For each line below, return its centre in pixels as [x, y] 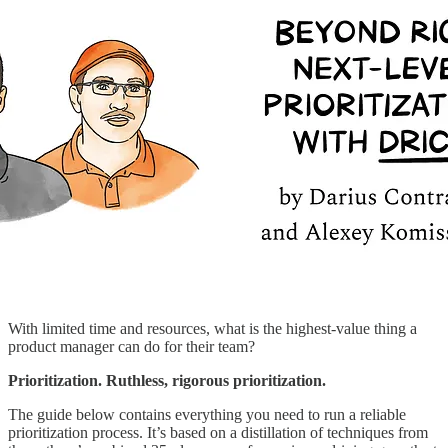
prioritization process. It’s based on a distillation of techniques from [218, 432]
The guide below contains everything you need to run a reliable [207, 414]
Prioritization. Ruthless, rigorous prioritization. [167, 380]
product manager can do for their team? [135, 346]
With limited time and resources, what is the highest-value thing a [212, 328]
